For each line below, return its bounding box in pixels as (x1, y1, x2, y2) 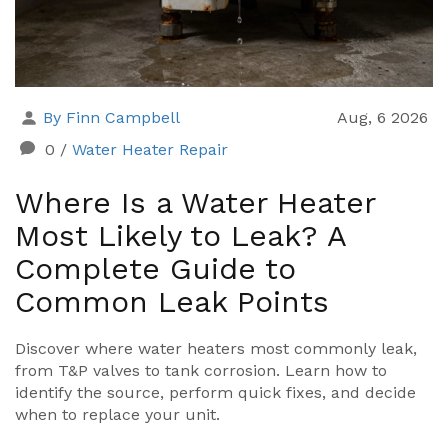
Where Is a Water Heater (15, 185, 375, 221)
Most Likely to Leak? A (15, 218, 346, 254)
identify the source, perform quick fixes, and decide (15, 383, 416, 403)
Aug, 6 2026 (337, 108, 428, 128)
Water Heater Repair (72, 140, 228, 160)
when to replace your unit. (15, 405, 220, 425)
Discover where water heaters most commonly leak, (15, 339, 417, 359)
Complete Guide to (15, 251, 296, 287)
